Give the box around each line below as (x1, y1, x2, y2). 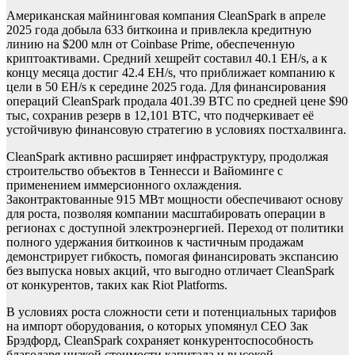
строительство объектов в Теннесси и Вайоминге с (6, 164, 283, 178)
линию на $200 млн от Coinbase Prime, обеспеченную (6, 37, 295, 52)
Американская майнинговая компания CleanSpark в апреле (6, 9, 326, 23)
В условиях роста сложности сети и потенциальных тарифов (6, 305, 337, 319)
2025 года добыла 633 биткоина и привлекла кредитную (6, 23, 311, 37)
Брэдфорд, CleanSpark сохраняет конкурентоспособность (6, 334, 313, 348)
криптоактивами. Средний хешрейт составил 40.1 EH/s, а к (6, 52, 327, 66)
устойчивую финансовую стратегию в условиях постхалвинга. (6, 123, 346, 137)
